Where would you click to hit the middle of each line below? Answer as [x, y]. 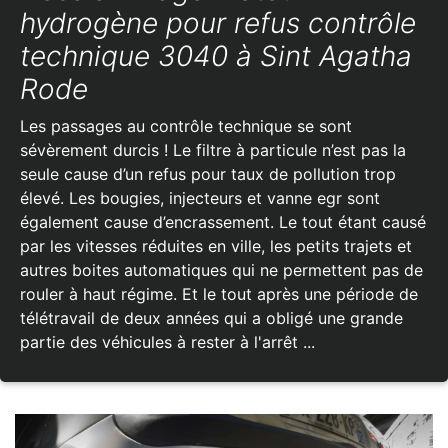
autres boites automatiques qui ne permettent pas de [221, 269]
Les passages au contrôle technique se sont [186, 125]
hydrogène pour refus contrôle [218, 22]
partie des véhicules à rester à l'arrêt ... [167, 341]
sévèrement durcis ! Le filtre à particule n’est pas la [213, 149]
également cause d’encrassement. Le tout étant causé [223, 221]
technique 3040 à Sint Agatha [216, 55]
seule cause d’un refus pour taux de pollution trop [208, 173]
